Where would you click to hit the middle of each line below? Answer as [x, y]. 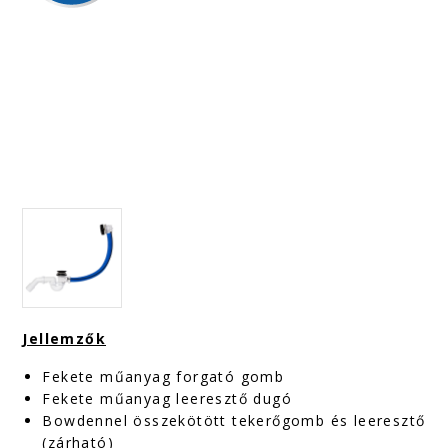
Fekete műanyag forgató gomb [163, 376]
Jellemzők [64, 338]
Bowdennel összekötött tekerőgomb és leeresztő [234, 420]
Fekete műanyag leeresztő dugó [167, 398]
